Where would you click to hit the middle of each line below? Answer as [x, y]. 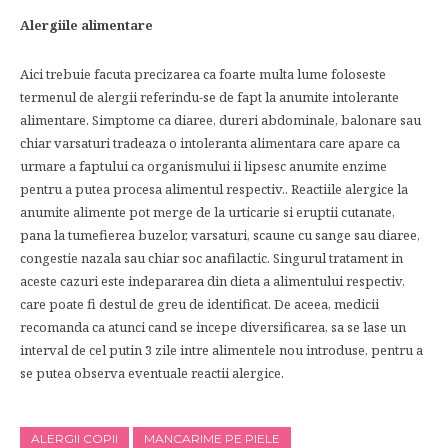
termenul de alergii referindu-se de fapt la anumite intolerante [209, 97]
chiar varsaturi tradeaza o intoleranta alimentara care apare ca [210, 143]
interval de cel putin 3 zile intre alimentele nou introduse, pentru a [221, 350]
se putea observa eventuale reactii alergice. [152, 373]
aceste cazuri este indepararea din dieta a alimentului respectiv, [212, 281]
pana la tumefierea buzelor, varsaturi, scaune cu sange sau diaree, [220, 235]
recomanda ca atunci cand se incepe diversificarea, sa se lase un [213, 327]
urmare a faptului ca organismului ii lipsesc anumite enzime [203, 166]
